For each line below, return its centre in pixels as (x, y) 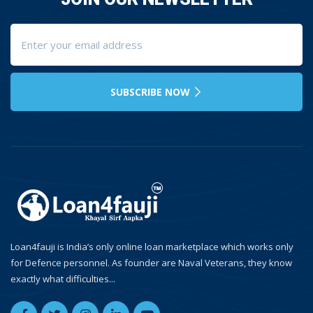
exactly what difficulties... (63, 278)
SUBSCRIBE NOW (152, 92)
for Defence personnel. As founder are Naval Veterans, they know (151, 262)
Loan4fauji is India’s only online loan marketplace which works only (152, 246)
